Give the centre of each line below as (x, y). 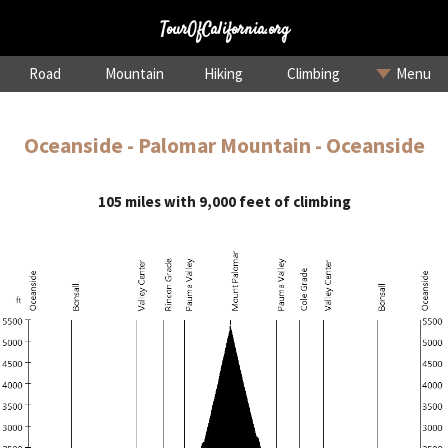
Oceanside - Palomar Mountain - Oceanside (224, 145)
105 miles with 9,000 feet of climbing (224, 202)
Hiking (224, 73)
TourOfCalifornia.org (224, 28)
